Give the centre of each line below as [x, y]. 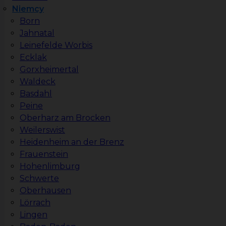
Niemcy [28, 9]
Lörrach [35, 203]
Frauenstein [44, 154]
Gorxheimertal [49, 70]
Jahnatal [37, 33]
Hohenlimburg [50, 166]
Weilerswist [42, 130]
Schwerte [39, 179]
